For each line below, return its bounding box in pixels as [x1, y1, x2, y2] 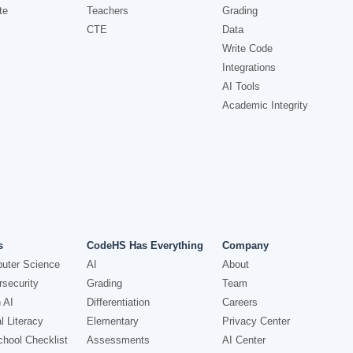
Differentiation [87, 296, 150, 308]
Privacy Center [221, 315, 290, 327]
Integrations [221, 61, 276, 73]
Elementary [87, 315, 139, 327]
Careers [221, 296, 258, 308]
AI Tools [221, 80, 260, 92]
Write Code [221, 43, 273, 54]
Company [221, 240, 269, 251]
